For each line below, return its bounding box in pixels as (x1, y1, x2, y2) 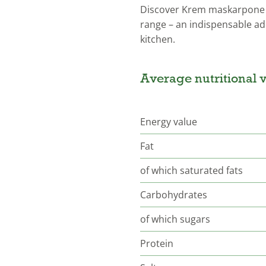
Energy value (140, 115, 197, 128)
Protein (140, 236, 173, 250)
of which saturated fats (140, 163, 243, 177)
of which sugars (140, 212, 210, 226)
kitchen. (140, 32, 175, 46)
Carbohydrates (140, 188, 207, 201)
